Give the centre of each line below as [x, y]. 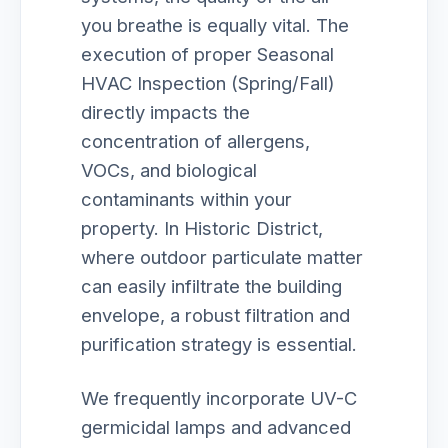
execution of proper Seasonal [207, 54]
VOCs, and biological [169, 170]
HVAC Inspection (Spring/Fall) [208, 83]
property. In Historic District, [202, 228]
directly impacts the [165, 112]
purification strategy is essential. [219, 344]
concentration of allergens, [195, 141]
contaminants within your [186, 199]
